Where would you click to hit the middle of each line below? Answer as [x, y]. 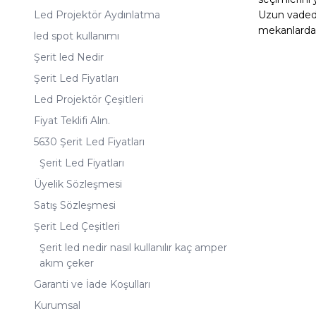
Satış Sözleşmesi [75, 206]
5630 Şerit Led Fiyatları [89, 142]
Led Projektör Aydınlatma [97, 15]
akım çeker [67, 263]
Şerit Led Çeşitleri [77, 227]
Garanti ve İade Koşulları [92, 285]
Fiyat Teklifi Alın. [72, 121]
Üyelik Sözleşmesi [78, 184]
